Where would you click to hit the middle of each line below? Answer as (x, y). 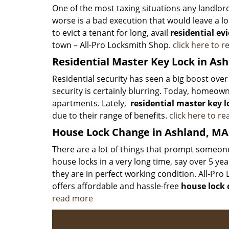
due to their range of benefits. (111, 116)
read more (73, 198)
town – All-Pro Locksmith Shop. (112, 45)
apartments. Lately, (90, 103)
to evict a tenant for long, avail (111, 33)
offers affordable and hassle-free (117, 186)
